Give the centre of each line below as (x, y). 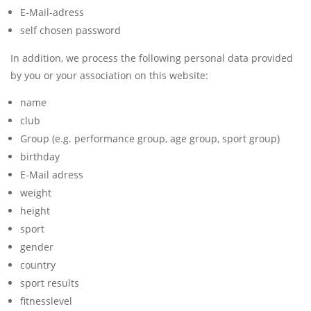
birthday (40, 157)
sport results (50, 283)
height (35, 211)
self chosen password (70, 31)
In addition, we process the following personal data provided (152, 58)
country (38, 265)
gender (37, 247)
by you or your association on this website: (109, 76)
